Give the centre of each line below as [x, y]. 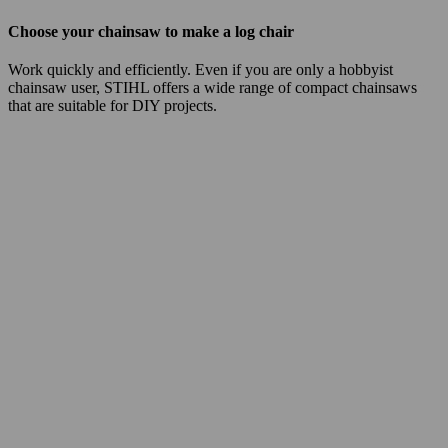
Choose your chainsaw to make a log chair [151, 31]
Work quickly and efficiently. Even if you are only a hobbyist [200, 69]
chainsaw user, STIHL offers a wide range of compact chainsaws [212, 87]
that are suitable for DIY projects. [114, 105]
